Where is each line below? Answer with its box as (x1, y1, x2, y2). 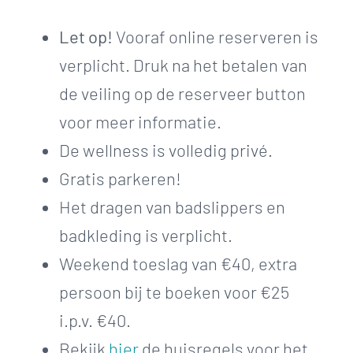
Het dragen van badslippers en (59, 195, 285, 217)
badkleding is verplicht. (59, 224, 232, 245)
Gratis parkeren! (59, 167, 181, 188)
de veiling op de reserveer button (59, 82, 306, 103)
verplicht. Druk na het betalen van (59, 54, 307, 75)
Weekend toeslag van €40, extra (59, 252, 297, 273)
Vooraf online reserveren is (116, 25, 318, 46)
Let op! (59, 25, 116, 46)
